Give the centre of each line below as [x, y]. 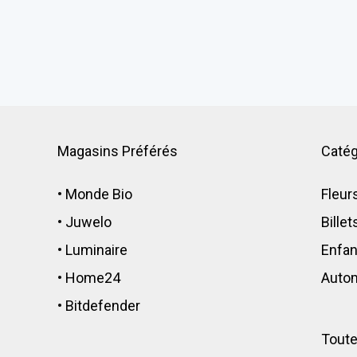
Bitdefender [103, 306]
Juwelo [89, 222]
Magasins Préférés [118, 151]
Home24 [93, 278]
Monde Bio [99, 194]
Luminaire [97, 250]
